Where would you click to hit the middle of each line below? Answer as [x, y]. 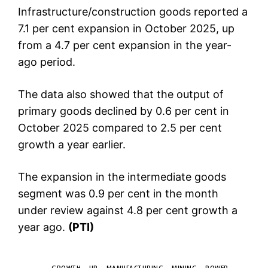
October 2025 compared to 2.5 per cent [120, 128]
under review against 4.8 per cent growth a [128, 211]
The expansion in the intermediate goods [122, 177]
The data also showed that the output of [121, 95]
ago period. [47, 62]
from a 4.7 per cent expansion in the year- [125, 45]
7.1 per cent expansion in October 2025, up [126, 29]
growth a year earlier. [72, 145]
